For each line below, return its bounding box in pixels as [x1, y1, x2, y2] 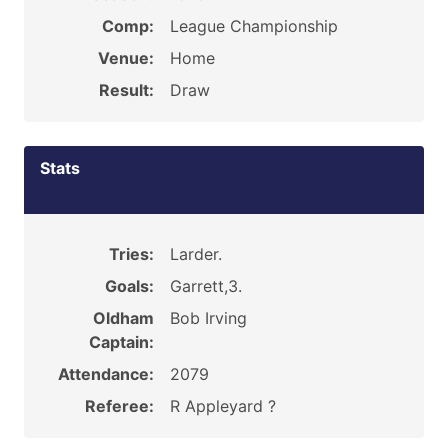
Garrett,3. [169, 276, 242, 296]
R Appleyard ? [169, 396, 276, 416]
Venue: [97, 48, 154, 68]
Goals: [104, 276, 154, 296]
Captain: [88, 332, 154, 352]
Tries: [108, 244, 154, 264]
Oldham [92, 308, 154, 328]
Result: [98, 80, 154, 100]
